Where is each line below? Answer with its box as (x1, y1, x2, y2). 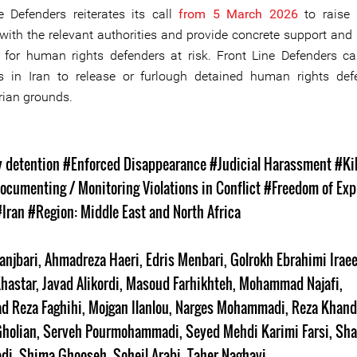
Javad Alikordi (42, 273, 120, 294)
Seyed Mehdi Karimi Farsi (186, 321, 329, 342)
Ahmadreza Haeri (45, 249, 139, 270)
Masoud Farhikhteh (126, 273, 233, 294)
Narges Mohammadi (175, 297, 285, 318)
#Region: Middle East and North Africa (28, 202, 241, 222)
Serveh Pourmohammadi (43, 321, 179, 342)
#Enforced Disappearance (63, 154, 206, 175)
